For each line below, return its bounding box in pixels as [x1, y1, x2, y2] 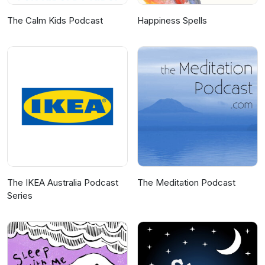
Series [7, 190, 33, 202]
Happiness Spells [137, 15, 207, 27]
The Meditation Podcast [137, 177, 235, 189]
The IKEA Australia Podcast [7, 177, 118, 189]
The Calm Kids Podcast [7, 15, 103, 27]
